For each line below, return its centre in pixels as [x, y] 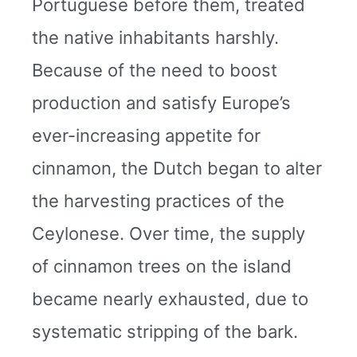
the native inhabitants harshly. [155, 37]
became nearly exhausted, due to [170, 298]
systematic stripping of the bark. [165, 331]
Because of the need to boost [155, 70]
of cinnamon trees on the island [162, 266]
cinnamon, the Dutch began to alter [177, 168]
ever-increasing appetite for [146, 135]
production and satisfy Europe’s [161, 102]
